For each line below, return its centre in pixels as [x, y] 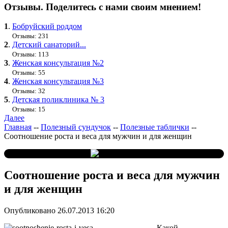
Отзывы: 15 [29, 109]
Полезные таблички [155, 127]
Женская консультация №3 [58, 81]
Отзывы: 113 [31, 54]
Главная [18, 127]
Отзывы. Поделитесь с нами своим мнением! [103, 7]
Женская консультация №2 [58, 63]
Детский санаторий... [49, 45]
